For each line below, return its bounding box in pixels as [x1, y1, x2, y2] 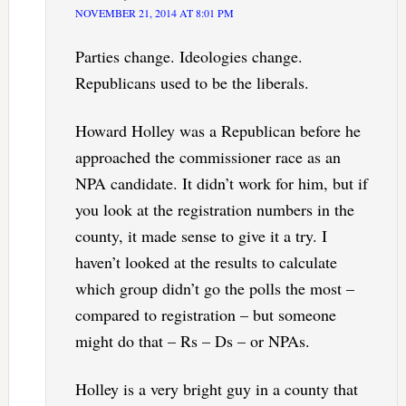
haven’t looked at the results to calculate [74, 250, 337, 273]
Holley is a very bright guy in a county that [74, 377, 358, 400]
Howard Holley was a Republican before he [74, 119, 361, 141]
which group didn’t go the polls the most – [74, 276, 354, 299]
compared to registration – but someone [74, 303, 336, 325]
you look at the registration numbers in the [74, 198, 354, 220]
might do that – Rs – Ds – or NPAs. [74, 329, 310, 352]
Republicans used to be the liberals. [74, 71, 309, 93]
